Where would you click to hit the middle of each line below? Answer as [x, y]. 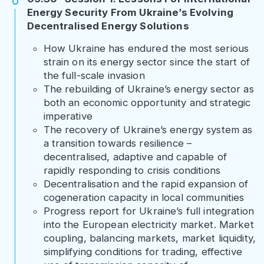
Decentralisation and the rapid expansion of [146, 184]
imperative [68, 116]
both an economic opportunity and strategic [147, 103]
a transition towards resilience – [118, 143]
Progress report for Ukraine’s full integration [148, 211]
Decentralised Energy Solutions [108, 26]
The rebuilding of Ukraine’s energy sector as [148, 89]
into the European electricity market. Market [148, 225]
